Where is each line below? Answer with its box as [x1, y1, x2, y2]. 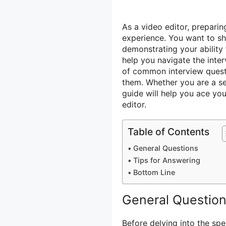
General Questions [133, 143, 198, 152]
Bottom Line [133, 167, 175, 177]
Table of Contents [128, 125, 209, 138]
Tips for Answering [133, 155, 200, 164]
